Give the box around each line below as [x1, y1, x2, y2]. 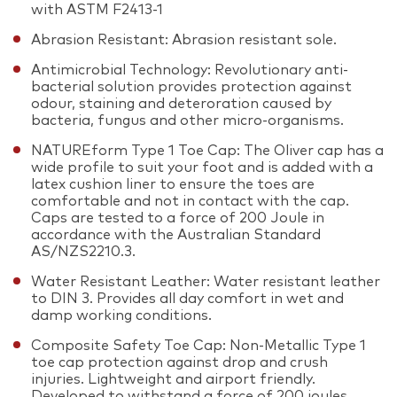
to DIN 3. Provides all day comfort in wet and [31, 291, 344, 306]
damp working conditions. [31, 307, 212, 323]
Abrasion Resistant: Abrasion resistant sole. [31, 32, 337, 47]
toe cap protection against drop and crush [31, 354, 328, 370]
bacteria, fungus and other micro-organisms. [31, 113, 344, 128]
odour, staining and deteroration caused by [31, 96, 331, 111]
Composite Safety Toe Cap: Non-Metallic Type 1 [31, 338, 366, 353]
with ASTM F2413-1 [31, 2, 163, 17]
